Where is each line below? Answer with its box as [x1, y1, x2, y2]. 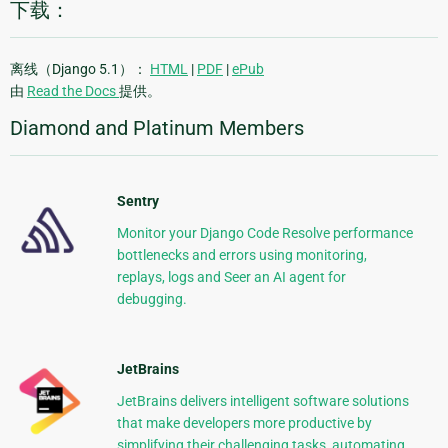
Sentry [116, 192, 159, 209]
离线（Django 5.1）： [10, 60, 150, 77]
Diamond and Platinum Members [10, 115, 304, 140]
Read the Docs [27, 82, 119, 99]
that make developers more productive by [116, 414, 372, 431]
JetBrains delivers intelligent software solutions [116, 392, 409, 409]
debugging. [116, 290, 187, 307]
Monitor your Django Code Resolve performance [116, 224, 413, 241]
